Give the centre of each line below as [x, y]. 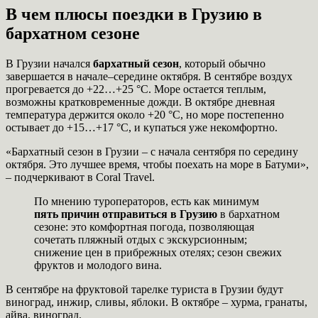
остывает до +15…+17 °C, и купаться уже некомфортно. [142, 127]
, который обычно [222, 63]
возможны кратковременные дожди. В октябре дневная [140, 102]
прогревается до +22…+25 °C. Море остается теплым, [136, 89]
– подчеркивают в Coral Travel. [80, 177]
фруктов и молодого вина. [98, 265]
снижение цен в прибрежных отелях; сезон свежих [158, 252]
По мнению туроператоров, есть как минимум [147, 201]
